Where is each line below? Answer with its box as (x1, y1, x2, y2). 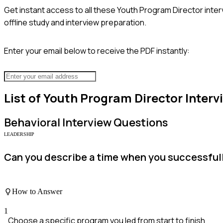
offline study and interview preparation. (4, 16, 146, 28)
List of (4, 90, 43, 107)
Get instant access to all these (4, 4, 117, 15)
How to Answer (12, 187, 62, 196)
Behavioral (4, 115, 60, 130)
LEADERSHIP (4, 131, 34, 137)
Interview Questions (60, 115, 168, 130)
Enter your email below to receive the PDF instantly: (4, 45, 190, 56)
